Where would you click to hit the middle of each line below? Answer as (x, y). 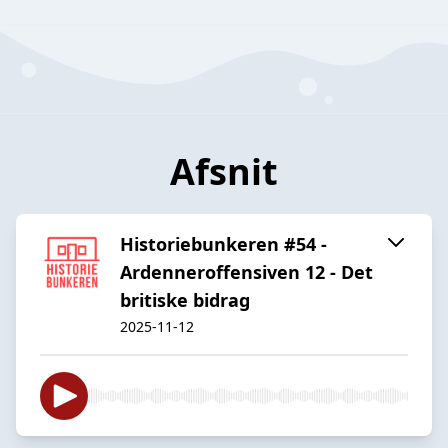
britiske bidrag (185, 299)
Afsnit (224, 171)
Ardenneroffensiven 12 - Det (246, 271)
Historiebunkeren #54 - (223, 243)
